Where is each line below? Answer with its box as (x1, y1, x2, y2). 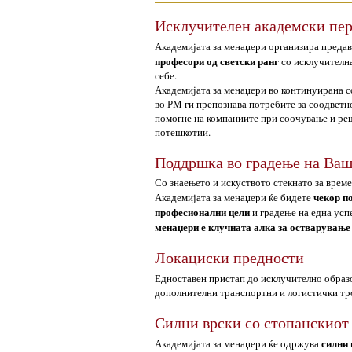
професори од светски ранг (155, 53, 279, 68)
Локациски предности (155, 247, 304, 268)
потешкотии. (155, 125, 211, 139)
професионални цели (155, 204, 250, 219)
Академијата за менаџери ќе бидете (155, 190, 313, 204)
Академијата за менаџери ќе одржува (155, 336, 321, 350)
